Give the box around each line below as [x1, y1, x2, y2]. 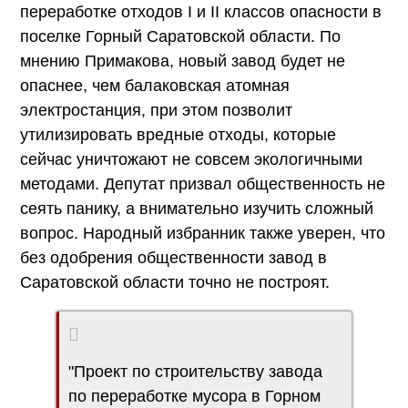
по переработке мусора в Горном [68, 386, 321, 405]
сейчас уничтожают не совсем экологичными [20, 149, 362, 168]
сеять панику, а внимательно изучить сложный [20, 199, 373, 218]
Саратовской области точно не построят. [20, 272, 330, 291]
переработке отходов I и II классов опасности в [20, 2, 382, 21]
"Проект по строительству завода [68, 362, 322, 381]
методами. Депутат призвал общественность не [20, 174, 385, 193]
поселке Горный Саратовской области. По [20, 26, 341, 46]
